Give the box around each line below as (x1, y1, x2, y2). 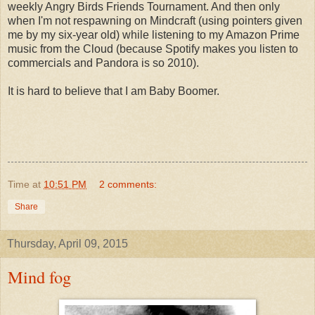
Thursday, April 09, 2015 (7, 238, 128, 250)
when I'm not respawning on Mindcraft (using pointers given (8, 15, 302, 27)
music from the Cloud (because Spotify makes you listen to (8, 43, 298, 56)
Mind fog (8, 265, 71, 289)
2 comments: (99, 179, 157, 191)
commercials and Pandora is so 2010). (8, 57, 199, 70)
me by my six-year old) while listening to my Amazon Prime (8, 29, 300, 41)
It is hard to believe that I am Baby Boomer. (8, 85, 219, 98)
